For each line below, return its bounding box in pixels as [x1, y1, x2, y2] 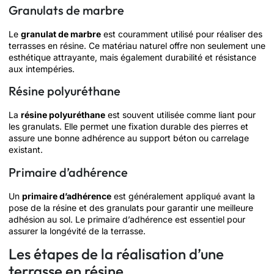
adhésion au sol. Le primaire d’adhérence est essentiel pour [9, 213, 245, 224]
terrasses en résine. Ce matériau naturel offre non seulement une [9, 40, 265, 51]
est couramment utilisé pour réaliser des [101, 28, 262, 39]
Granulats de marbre [9, 2, 124, 18]
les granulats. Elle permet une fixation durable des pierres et [9, 121, 248, 132]
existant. [9, 144, 43, 155]
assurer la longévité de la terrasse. [9, 225, 146, 236]
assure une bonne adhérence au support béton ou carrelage [9, 133, 249, 144]
